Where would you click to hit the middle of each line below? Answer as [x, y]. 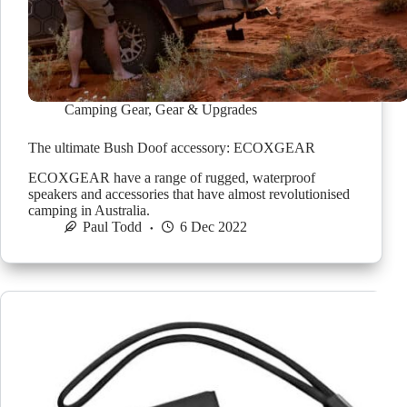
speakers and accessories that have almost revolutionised [189, 194]
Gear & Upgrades [206, 110]
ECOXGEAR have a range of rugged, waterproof [172, 177]
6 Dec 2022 [213, 226]
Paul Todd [112, 226]
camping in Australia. [89, 210]
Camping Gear [106, 110]
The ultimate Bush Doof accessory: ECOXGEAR [172, 148]
